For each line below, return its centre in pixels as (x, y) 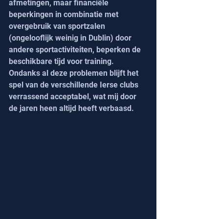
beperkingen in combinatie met (65, 15)
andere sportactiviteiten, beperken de (76, 50)
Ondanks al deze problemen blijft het (75, 73)
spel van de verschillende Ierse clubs (75, 85)
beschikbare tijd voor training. (61, 62)
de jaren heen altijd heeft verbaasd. (71, 109)
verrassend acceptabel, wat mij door (74, 97)
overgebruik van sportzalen (58, 26)
